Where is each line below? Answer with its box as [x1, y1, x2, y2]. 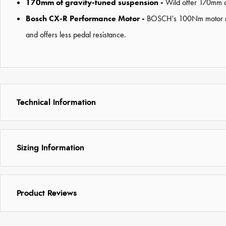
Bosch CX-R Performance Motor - [26, 13, 145, 24]
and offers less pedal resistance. [26, 29, 126, 40]
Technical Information [17, 98, 96, 106]
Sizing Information [17, 143, 84, 152]
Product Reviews [17, 189, 77, 197]
